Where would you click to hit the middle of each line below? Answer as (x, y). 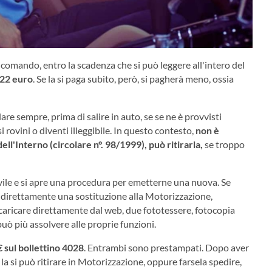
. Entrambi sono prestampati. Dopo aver (166, 247)
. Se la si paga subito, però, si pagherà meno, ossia (133, 78)
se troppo (224, 144)
